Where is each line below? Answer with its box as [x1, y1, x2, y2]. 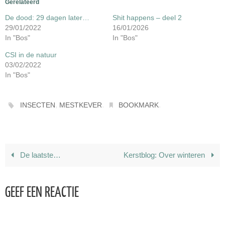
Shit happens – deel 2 [113, 13, 182, 22]
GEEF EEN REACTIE [5, 185, 79, 201]
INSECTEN [20, 101, 56, 109]
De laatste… [18, 151, 61, 160]
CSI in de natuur [5, 50, 57, 59]
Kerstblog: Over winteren [124, 151, 207, 160]
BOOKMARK [119, 101, 159, 109]
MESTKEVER [59, 101, 102, 109]
